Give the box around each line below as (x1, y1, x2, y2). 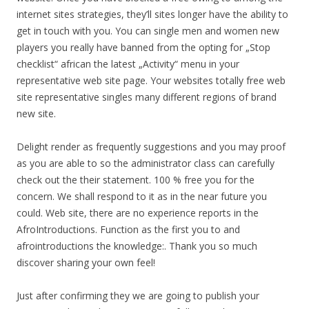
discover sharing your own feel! (17, 256, 155, 269)
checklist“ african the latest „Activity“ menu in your (17, 57, 239, 70)
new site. (17, 107, 56, 120)
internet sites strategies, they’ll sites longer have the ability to (17, 8, 288, 21)
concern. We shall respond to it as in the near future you (17, 190, 267, 203)
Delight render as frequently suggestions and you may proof (17, 140, 286, 153)
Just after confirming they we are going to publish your (17, 289, 259, 302)
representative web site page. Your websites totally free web (17, 74, 286, 87)
